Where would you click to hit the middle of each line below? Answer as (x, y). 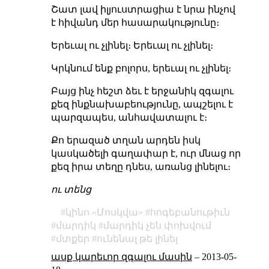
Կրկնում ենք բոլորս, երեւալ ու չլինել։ (141, 68)
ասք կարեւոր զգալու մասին (121, 256)
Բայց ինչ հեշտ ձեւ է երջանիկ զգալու (142, 91)
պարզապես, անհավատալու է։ (129, 117)
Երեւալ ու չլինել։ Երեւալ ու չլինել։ (132, 45)
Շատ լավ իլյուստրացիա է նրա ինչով (143, 9)
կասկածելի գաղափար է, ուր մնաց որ (146, 153)
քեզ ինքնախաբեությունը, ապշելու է (142, 104)
